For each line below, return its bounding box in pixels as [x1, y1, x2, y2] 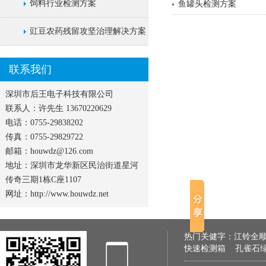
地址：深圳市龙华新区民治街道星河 [5, 161, 138, 170]
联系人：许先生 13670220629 [5, 104, 112, 113]
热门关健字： [184, 232, 234, 241]
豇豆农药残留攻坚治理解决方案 [30, 27, 146, 36]
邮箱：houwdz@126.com [5, 147, 93, 156]
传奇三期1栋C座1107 [5, 175, 81, 184]
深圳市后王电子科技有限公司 [5, 90, 113, 99]
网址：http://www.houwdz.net [5, 189, 109, 198]
